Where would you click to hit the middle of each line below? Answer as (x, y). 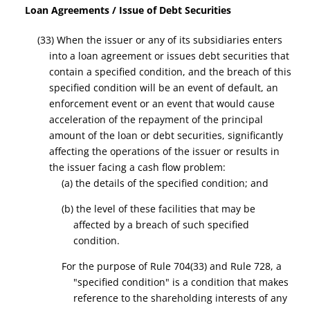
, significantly (253, 135)
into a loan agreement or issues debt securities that (170, 56)
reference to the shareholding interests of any (181, 298)
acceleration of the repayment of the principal (156, 119)
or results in (252, 151)
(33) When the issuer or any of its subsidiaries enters (159, 40)
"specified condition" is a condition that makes (181, 282)
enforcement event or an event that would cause (162, 103)
